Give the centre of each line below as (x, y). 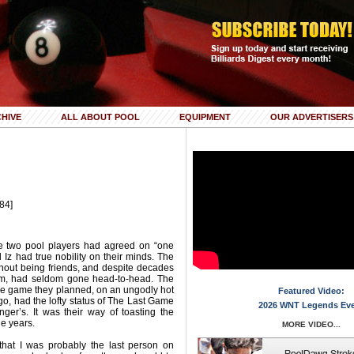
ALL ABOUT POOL (100, 117)
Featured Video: (311, 291)
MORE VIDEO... (311, 324)
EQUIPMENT (205, 117)
